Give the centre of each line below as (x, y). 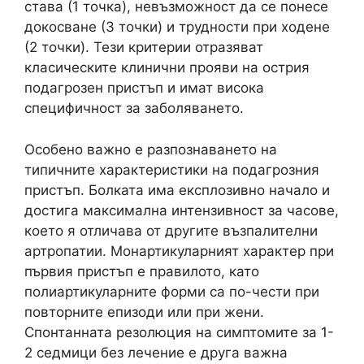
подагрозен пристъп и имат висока (144, 88)
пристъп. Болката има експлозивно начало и (177, 190)
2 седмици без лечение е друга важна (156, 352)
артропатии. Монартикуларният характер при (179, 251)
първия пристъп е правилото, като (142, 271)
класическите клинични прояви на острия (167, 67)
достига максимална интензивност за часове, (182, 210)
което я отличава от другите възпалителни (171, 230)
